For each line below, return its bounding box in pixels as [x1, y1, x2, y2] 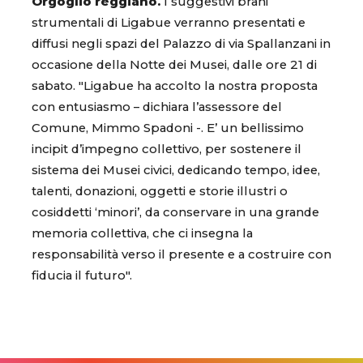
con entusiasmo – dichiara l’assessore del [32, 100, 282, 115]
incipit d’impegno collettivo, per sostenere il [32, 142, 301, 157]
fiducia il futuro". [32, 268, 132, 284]
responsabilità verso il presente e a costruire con [32, 247, 331, 263]
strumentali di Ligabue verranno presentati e [32, 15, 305, 31]
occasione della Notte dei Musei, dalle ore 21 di [32, 58, 317, 73]
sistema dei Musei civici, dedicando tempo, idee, [32, 163, 320, 178]
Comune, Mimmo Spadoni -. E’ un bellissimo [32, 121, 304, 136]
